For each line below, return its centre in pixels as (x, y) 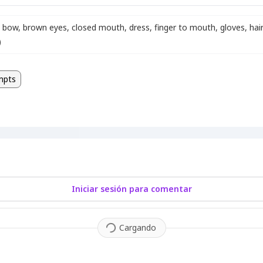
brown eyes (45, 27)
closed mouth (98, 27)
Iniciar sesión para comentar (131, 189)
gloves (232, 27)
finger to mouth (185, 27)
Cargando (137, 227)
